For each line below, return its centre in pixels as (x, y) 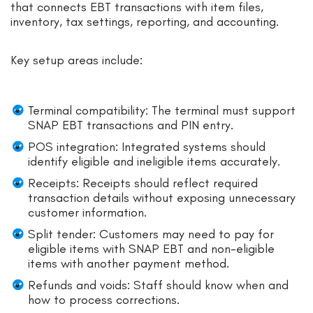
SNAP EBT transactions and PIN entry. (131, 125)
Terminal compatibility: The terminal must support (162, 111)
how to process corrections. (104, 300)
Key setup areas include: (77, 60)
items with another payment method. (129, 264)
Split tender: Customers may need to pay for (151, 234)
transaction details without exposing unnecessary (162, 198)
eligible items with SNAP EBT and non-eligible (151, 249)
